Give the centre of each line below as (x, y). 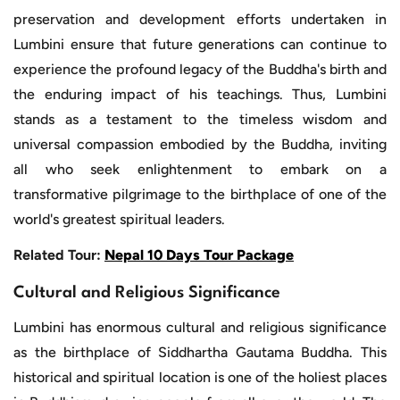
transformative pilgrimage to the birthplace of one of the (200, 194)
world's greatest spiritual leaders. (119, 219)
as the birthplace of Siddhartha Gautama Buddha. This (200, 352)
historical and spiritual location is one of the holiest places (200, 377)
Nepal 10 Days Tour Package (199, 254)
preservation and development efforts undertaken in (200, 19)
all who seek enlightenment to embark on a (200, 169)
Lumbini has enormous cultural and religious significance (200, 327)
